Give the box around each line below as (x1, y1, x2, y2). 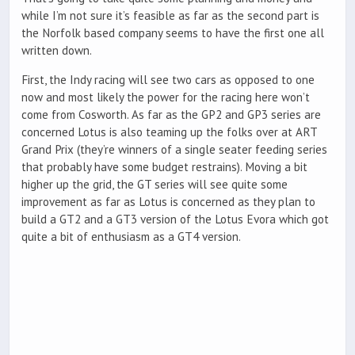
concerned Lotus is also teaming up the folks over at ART (21, 124, 317, 140)
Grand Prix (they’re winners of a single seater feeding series (21, 142, 327, 158)
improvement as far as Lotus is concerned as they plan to (21, 194, 315, 210)
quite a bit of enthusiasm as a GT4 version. (21, 229, 241, 245)
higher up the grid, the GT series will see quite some (21, 177, 288, 193)
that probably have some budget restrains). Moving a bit (21, 159, 307, 175)
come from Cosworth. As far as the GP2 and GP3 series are (21, 107, 321, 123)
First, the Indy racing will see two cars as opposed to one (21, 72, 315, 88)
